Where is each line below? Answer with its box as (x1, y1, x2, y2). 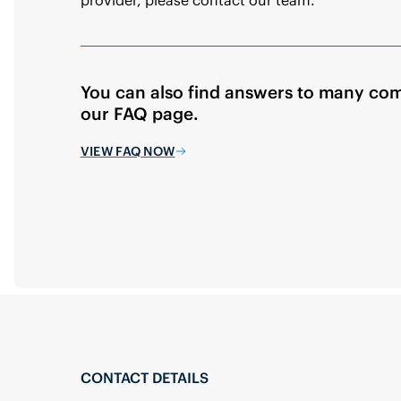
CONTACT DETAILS (80, 368, 209, 387)
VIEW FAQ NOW (80, 142, 175, 159)
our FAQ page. (80, 103, 199, 125)
